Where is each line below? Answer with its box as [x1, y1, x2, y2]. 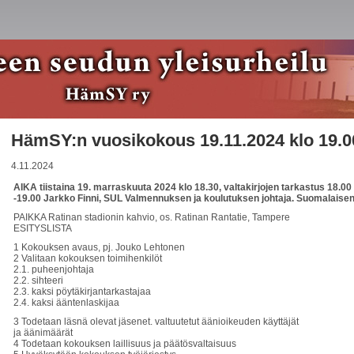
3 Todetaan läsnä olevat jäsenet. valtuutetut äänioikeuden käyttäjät [13, 316, 299, 327]
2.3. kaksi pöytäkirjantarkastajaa [13, 286, 151, 297]
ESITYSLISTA [13, 223, 72, 234]
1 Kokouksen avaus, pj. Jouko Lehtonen [13, 242, 185, 253]
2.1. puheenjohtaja [13, 264, 94, 275]
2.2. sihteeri [13, 275, 63, 286]
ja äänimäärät [13, 327, 73, 338]
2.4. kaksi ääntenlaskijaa [13, 297, 119, 308]
